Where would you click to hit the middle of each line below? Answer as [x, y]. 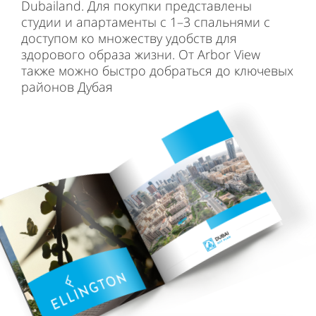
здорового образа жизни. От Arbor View [141, 54]
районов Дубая [67, 87]
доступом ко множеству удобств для [129, 38]
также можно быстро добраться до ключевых [157, 71]
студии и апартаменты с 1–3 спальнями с [146, 22]
